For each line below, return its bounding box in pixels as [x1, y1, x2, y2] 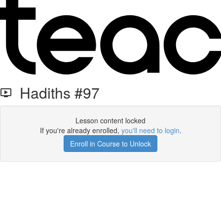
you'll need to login [121, 125, 180, 135]
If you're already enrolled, [39, 125, 121, 135]
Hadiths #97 [12, 82, 100, 103]
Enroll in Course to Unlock [70, 139, 151, 148]
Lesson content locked [75, 115, 146, 125]
